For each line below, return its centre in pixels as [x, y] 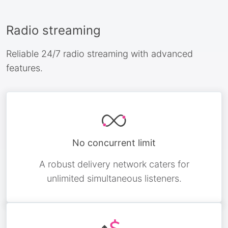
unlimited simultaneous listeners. [114, 178]
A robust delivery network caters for [114, 164]
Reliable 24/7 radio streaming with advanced [99, 54]
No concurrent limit [114, 143]
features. [24, 68]
